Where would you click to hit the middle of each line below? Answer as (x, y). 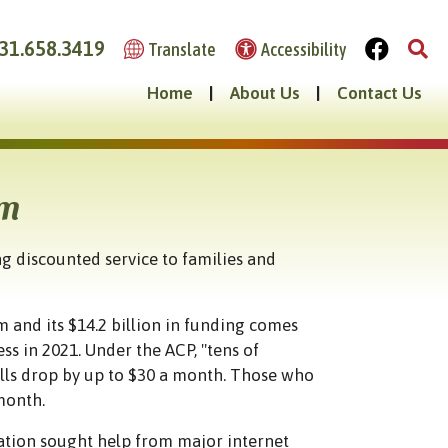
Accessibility (304, 49)
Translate (181, 49)
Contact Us (379, 93)
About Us (265, 93)
